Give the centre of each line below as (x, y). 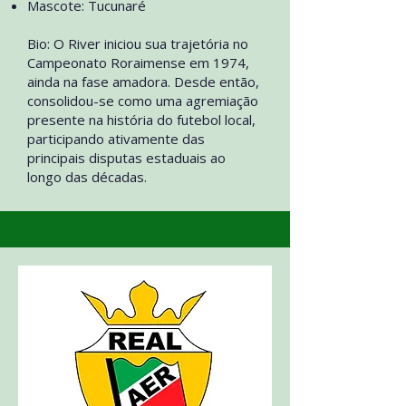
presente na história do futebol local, (141, 120)
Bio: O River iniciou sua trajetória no (138, 43)
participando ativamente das (116, 139)
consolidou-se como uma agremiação (143, 101)
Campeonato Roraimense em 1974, (138, 63)
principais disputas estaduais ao (126, 158)
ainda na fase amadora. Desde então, (143, 82)
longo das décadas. (87, 177)
